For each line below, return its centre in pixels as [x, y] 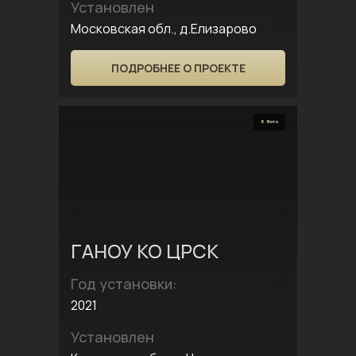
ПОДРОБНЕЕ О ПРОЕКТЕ [178, 68]
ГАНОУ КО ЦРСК [145, 251]
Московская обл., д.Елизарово [164, 29]
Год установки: [124, 284]
